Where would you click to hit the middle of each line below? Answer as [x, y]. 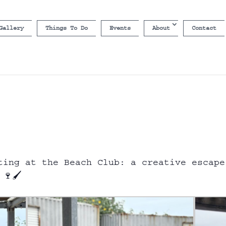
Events [120, 28]
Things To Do [66, 28]
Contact [204, 28]
